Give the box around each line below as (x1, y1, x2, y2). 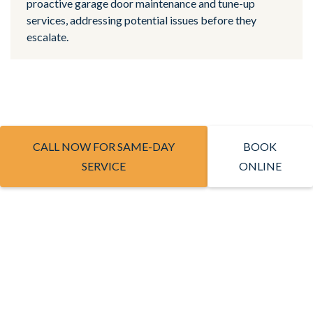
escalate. (27, 30, 68, 43)
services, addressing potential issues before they (27, 13, 256, 27)
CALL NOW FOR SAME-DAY (32, 140, 175, 153)
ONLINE (238, 159, 282, 173)
